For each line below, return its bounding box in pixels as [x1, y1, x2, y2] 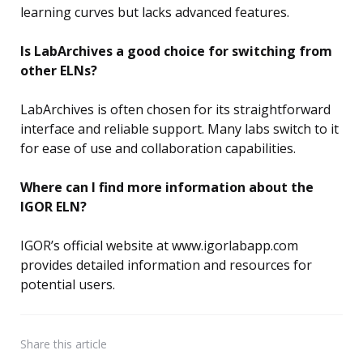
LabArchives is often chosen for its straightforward [20, 100, 331, 119]
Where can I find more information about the [20, 178, 314, 197]
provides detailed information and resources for [20, 256, 312, 275]
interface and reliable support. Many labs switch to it [20, 120, 339, 139]
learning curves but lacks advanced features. [20, 3, 289, 22]
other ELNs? [20, 62, 97, 80]
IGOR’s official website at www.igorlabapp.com [20, 237, 298, 255]
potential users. [20, 275, 115, 294]
